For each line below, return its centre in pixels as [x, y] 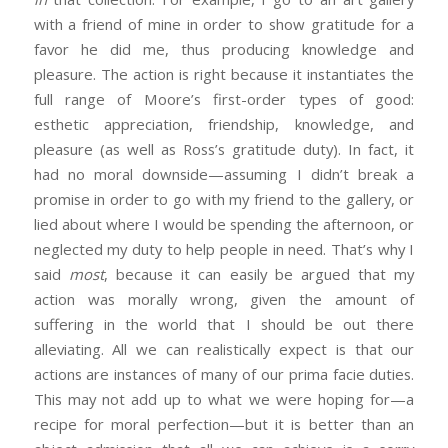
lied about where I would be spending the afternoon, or [224, 224]
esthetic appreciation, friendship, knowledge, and [224, 124]
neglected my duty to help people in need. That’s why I [224, 249]
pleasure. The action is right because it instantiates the [224, 74]
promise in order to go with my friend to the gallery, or [224, 199]
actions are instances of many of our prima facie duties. [224, 374]
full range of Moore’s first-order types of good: [224, 99]
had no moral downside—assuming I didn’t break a [224, 174]
